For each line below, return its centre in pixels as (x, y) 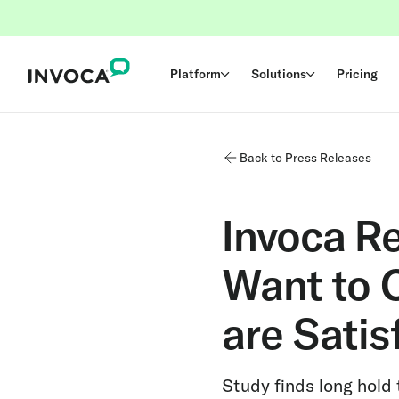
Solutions (279, 74)
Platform (196, 74)
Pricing (358, 74)
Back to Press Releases (305, 158)
